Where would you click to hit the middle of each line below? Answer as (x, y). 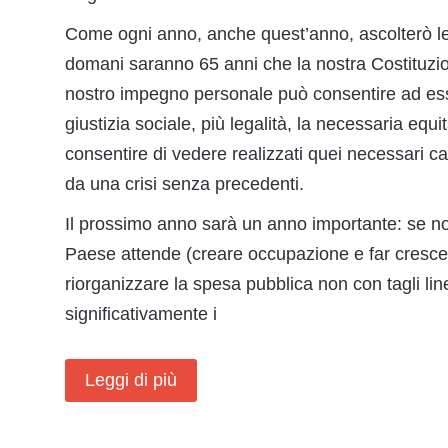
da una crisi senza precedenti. (184, 184)
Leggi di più (131, 380)
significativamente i (141, 314)
